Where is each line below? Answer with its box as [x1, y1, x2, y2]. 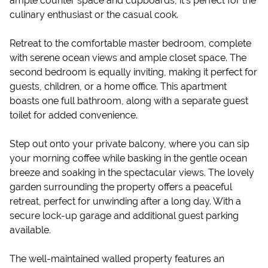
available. [10, 224, 51, 236]
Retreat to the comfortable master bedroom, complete [10, 38, 251, 49]
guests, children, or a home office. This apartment [10, 81, 227, 92]
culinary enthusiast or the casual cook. [10, 9, 178, 20]
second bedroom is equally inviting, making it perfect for [10, 66, 257, 78]
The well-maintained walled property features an [10, 253, 224, 264]
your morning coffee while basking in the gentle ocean [10, 153, 247, 164]
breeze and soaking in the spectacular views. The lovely [10, 167, 254, 178]
